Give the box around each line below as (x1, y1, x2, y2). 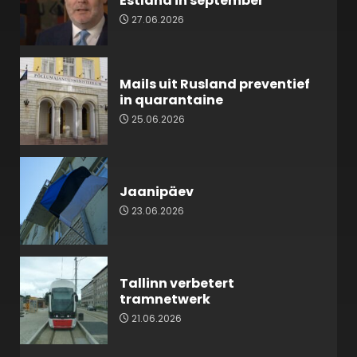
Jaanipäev (120, 182, 194, 201)
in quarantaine (120, 90, 223, 109)
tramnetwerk (120, 289, 210, 308)
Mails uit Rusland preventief (120, 74, 310, 93)
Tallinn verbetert (120, 273, 234, 292)
